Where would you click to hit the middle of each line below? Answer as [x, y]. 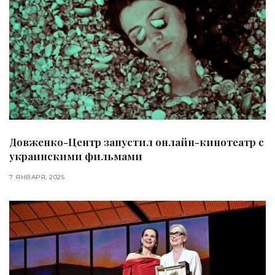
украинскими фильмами [76, 156]
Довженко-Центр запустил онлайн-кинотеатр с [137, 141]
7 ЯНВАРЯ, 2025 [37, 177]
